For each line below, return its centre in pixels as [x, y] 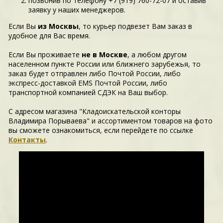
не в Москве [105, 55]
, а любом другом [157, 55]
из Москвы [58, 26]
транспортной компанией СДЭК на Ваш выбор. [88, 93]
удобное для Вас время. [51, 36]
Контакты [27, 140]
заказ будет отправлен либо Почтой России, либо [95, 74]
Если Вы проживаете [45, 55]
